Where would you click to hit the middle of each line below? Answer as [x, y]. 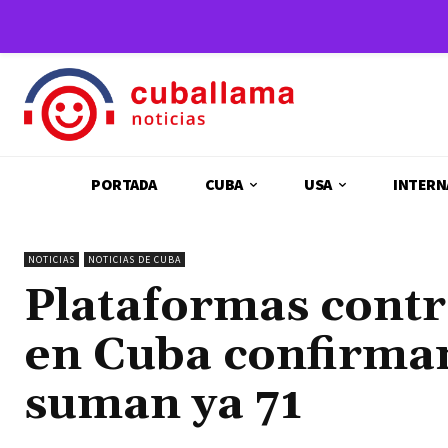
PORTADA [124, 184]
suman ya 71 [163, 405]
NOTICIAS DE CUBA [134, 260]
